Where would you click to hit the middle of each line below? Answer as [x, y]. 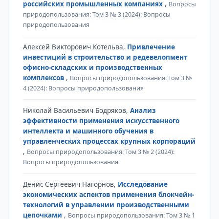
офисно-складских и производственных [92, 67]
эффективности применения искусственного [101, 120]
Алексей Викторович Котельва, [75, 47]
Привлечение [151, 47]
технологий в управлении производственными [106, 205]
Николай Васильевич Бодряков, [76, 110]
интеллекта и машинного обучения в [88, 131]
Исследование [142, 184]
